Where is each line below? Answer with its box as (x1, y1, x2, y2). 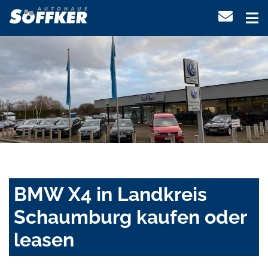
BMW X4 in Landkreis (14, 183, 207, 206)
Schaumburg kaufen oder (14, 206, 246, 229)
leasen (14, 229, 74, 251)
